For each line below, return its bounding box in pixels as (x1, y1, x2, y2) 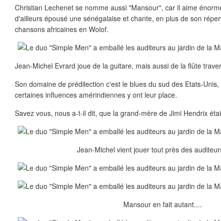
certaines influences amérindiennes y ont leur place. (15, 90, 177, 100)
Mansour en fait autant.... (123, 199, 202, 209)
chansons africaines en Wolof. (15, 24, 109, 34)
